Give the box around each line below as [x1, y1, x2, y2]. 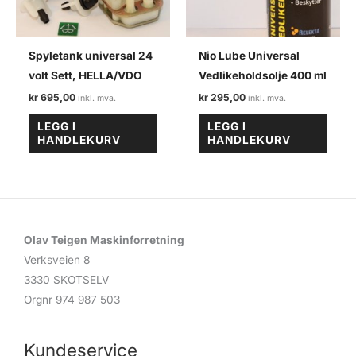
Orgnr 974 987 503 [24, 292, 120, 306]
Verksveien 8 [24, 253, 90, 266]
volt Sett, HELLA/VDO [29, 69, 143, 83]
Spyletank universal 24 [29, 49, 153, 63]
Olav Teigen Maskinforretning [24, 233, 184, 246]
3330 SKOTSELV [24, 273, 109, 286]
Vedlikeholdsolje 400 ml [199, 69, 327, 83]
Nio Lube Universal [199, 49, 300, 63]
